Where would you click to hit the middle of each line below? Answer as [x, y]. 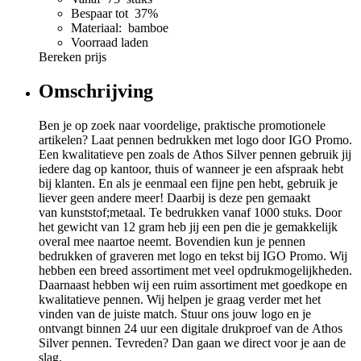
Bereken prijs [73, 56]
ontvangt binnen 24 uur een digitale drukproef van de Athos [191, 328]
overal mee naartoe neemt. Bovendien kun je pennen [172, 241]
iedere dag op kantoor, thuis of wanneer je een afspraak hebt [191, 168]
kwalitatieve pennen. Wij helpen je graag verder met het [180, 299]
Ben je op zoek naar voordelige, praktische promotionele [182, 125]
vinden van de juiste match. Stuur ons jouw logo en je [175, 313]
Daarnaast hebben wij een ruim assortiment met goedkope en [193, 284]
